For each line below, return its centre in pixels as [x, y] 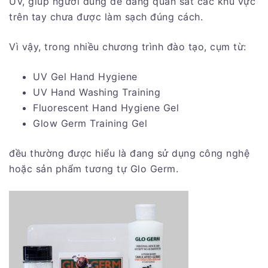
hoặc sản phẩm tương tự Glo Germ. [94, 168]
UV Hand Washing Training [97, 92]
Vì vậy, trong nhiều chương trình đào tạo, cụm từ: [128, 46]
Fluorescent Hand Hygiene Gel [106, 107]
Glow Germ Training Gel [90, 123]
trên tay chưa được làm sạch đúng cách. [106, 16]
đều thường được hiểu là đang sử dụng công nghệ [129, 153]
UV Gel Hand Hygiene [85, 76]
